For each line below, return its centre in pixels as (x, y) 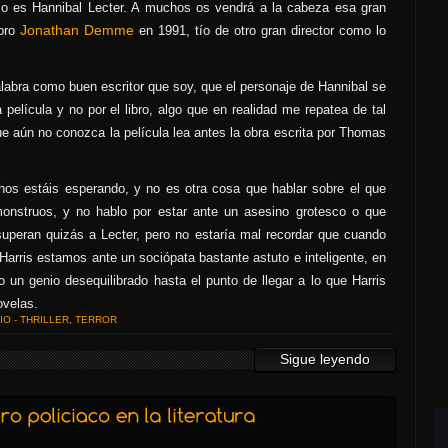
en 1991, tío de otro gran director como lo (260, 30)
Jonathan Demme (77, 30)
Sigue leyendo (325, 359)
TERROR (96, 319)
